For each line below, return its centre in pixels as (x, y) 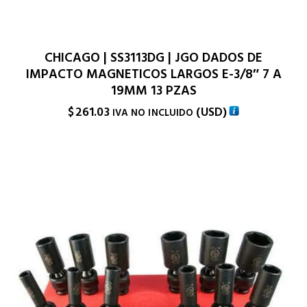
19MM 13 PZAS (153, 90)
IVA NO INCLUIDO (153, 113)
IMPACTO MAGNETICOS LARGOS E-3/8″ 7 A (153, 74)
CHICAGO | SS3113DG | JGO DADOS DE (153, 58)
